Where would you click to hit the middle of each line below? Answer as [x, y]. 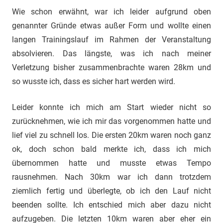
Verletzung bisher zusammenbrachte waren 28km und [111, 67]
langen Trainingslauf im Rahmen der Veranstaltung [111, 40]
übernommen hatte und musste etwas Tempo [111, 163]
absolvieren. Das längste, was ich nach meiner [111, 54]
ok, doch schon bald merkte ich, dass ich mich [111, 149]
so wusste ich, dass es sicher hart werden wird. [94, 81]
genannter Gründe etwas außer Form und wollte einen [111, 26]
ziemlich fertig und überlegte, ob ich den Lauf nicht [111, 191]
